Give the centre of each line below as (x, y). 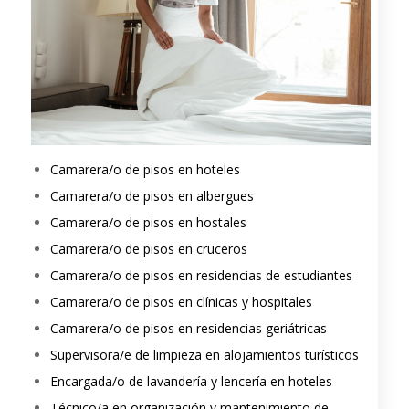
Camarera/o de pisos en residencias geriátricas (188, 328)
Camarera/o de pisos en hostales (148, 222)
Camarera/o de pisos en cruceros (148, 248)
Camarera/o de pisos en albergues (152, 195)
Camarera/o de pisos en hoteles (145, 169)
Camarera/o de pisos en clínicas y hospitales (181, 301)
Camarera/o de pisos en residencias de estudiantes (201, 275)
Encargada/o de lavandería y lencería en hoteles (191, 381)
